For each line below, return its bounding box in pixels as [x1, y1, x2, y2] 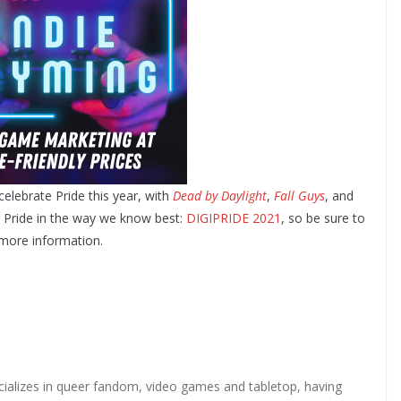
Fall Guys [274, 186, 325, 204]
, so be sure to [281, 209, 365, 226]
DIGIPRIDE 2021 [186, 209, 281, 226]
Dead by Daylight [173, 186, 267, 204]
